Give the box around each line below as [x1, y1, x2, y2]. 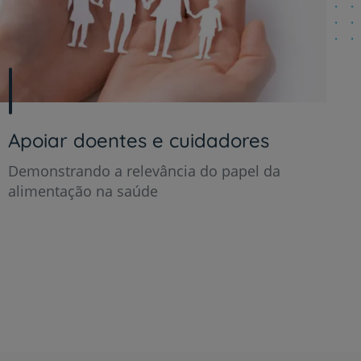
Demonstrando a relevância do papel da [7, 161, 280, 181]
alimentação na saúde [7, 181, 158, 201]
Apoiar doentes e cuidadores [7, 128, 269, 153]
